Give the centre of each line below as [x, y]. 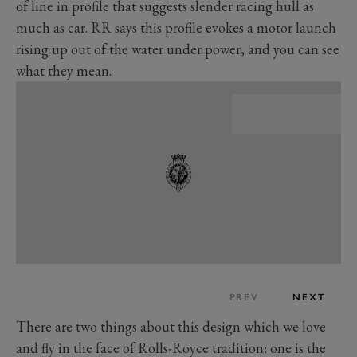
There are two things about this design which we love [171, 326]
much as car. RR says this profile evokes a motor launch [176, 28]
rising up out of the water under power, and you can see [178, 49]
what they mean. [64, 71]
